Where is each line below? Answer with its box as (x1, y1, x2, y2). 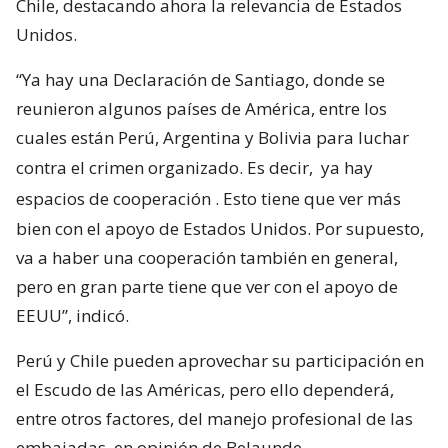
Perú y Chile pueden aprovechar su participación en (16, 349, 424, 373)
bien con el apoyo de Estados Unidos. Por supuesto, (16, 217, 424, 241)
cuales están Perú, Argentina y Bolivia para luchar (16, 126, 409, 150)
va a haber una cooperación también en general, (16, 246, 398, 270)
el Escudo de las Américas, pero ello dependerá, (16, 378, 394, 402)
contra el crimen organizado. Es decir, (16, 156, 317, 180)
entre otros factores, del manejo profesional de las (16, 407, 413, 431)
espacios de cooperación (16, 187, 211, 211)
